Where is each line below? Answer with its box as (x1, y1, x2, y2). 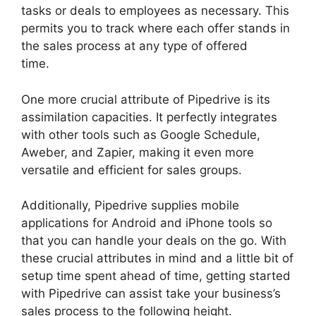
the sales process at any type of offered (21, 39, 248, 54)
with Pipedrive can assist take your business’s (21, 286, 281, 301)
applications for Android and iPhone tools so (21, 216, 272, 231)
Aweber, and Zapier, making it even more (21, 145, 254, 159)
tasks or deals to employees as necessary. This (21, 4, 289, 18)
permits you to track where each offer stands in (21, 21, 290, 36)
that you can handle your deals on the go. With (21, 233, 286, 248)
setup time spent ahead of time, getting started (21, 269, 291, 284)
